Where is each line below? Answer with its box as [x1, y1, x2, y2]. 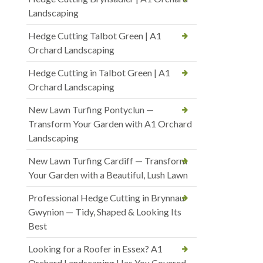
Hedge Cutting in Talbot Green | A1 [28, 67, 170, 79]
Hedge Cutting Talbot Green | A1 [28, 30, 161, 42]
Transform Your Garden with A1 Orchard [28, 118, 192, 130]
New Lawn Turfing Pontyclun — [28, 104, 154, 116]
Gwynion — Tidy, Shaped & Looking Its [28, 206, 181, 218]
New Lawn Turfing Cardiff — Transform [28, 155, 187, 167]
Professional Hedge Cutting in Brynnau [28, 192, 184, 204]
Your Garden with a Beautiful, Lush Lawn [28, 169, 188, 181]
